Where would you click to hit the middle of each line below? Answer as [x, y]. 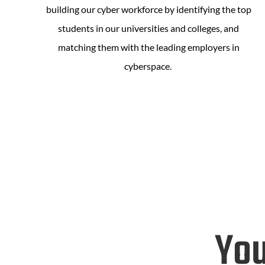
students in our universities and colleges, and [149, 28]
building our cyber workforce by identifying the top [148, 9]
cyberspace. [148, 66]
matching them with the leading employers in [148, 47]
